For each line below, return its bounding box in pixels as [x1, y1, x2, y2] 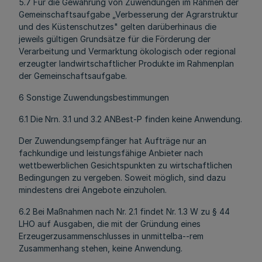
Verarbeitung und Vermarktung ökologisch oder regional [19, 46, 236, 56]
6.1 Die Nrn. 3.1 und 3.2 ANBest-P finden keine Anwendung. [19, 114, 242, 124]
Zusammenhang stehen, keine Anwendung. [19, 243, 182, 253]
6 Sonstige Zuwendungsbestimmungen [19, 92, 169, 102]
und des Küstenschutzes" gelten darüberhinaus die [19, 22, 216, 32]
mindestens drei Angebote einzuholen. [19, 185, 167, 195]
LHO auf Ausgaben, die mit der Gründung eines [19, 219, 201, 229]
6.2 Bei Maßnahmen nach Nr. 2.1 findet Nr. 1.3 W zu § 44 [19, 206, 230, 216]
